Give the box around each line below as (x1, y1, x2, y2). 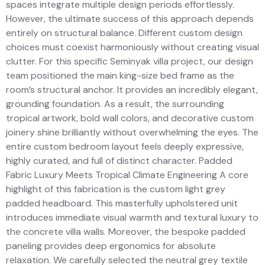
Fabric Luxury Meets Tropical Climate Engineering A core (6, 168, 248, 181)
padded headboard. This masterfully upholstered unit (6, 196, 238, 209)
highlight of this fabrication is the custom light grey (6, 182, 225, 195)
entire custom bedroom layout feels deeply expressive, (6, 140, 244, 153)
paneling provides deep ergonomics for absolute (6, 239, 216, 252)
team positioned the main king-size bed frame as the (6, 69, 234, 82)
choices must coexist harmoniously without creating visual (6, 40, 259, 53)
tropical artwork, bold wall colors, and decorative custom (6, 111, 254, 124)
